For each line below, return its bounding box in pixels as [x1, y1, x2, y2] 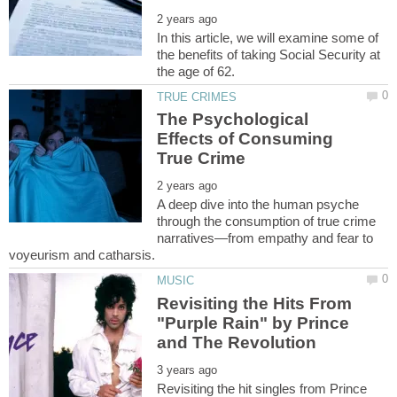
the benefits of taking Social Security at [157, 46, 381, 62]
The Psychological [157, 110, 309, 129]
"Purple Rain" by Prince [157, 313, 350, 332]
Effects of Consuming [157, 129, 334, 149]
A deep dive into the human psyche [157, 197, 360, 213]
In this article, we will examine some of [157, 29, 379, 45]
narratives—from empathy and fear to [157, 230, 374, 246]
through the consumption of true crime [157, 214, 377, 230]
